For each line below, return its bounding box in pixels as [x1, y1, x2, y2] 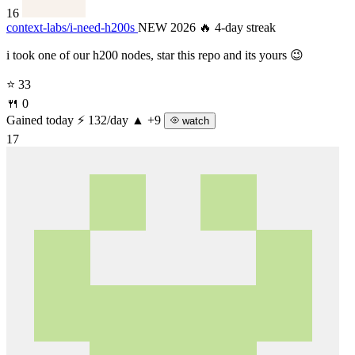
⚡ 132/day [77, 113, 132, 127]
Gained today [6, 113, 74, 127]
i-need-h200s [70, 20, 135, 34]
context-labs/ [6, 20, 70, 34]
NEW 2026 [138, 20, 199, 34]
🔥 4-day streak [199, 20, 276, 34]
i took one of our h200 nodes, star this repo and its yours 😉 [6, 48, 303, 62]
